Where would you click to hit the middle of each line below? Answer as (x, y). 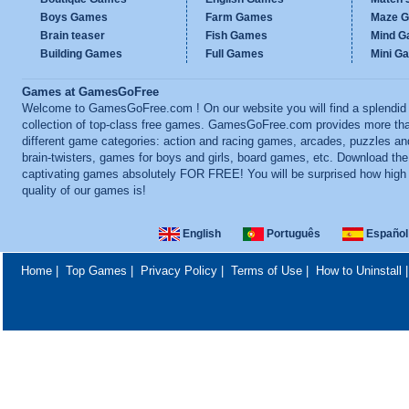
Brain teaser (73, 36)
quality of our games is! (84, 191)
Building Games (81, 54)
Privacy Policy (178, 271)
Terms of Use (266, 271)
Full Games (235, 54)
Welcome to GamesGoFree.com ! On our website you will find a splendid (214, 109)
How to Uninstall (358, 271)
